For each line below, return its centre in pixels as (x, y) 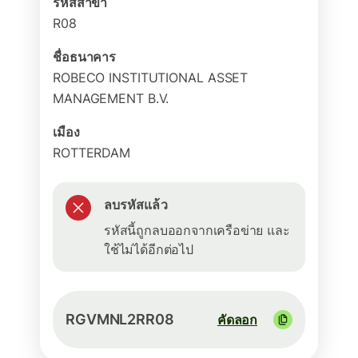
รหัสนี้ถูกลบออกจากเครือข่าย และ (197, 230)
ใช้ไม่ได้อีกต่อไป (149, 249)
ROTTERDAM (92, 153)
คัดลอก (237, 320)
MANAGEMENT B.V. (111, 98)
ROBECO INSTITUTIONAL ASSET (151, 78)
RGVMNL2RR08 (120, 319)
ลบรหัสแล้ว (136, 205)
